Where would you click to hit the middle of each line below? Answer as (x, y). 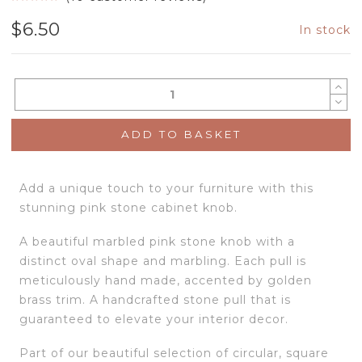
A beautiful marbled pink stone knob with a (157, 242)
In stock (325, 29)
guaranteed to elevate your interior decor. (154, 320)
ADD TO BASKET (181, 135)
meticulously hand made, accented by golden (166, 281)
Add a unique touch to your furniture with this (166, 188)
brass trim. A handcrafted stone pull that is (155, 300)
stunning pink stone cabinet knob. (128, 207)
